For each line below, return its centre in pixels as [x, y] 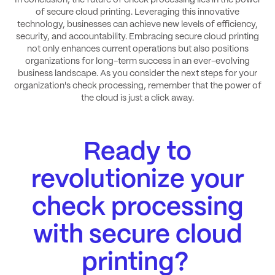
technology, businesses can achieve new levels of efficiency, [137, 25]
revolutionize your [137, 180]
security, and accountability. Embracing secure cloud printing [137, 37]
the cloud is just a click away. [137, 99]
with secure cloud [137, 235]
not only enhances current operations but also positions [137, 49]
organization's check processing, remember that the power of [137, 86]
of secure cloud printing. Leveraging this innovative [137, 13]
